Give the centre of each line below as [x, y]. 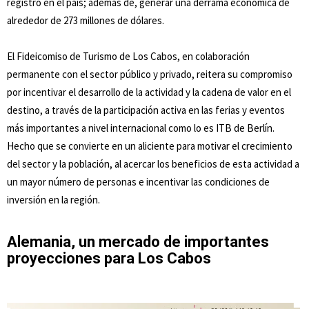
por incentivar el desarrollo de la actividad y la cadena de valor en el [149, 92]
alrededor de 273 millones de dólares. [87, 20]
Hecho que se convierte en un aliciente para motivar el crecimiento [150, 146]
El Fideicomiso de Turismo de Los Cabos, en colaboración [128, 56]
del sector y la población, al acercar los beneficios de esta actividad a [153, 163]
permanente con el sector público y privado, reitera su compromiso [150, 74]
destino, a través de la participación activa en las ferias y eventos [146, 110]
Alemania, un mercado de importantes [138, 241]
